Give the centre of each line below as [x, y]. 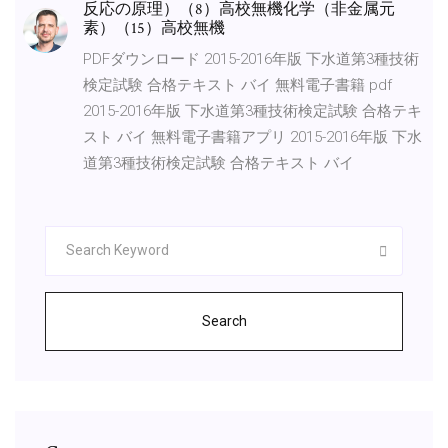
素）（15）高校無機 [156, 28]
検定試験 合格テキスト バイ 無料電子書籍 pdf [237, 84]
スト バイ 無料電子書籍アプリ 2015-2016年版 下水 [252, 136]
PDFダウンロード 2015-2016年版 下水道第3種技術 [251, 58]
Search [224, 320]
